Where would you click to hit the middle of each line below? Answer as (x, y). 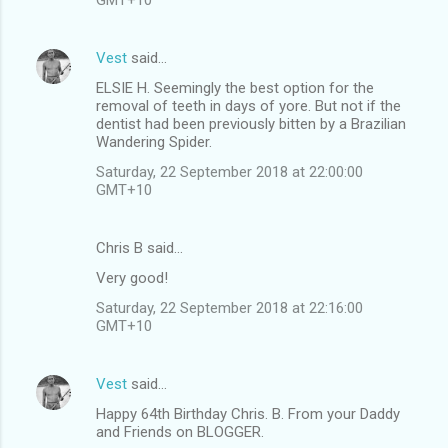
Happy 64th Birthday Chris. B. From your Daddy (248, 413)
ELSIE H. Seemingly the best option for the (235, 87)
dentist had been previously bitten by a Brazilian (251, 123)
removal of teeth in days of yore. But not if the (248, 105)
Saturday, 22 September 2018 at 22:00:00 (229, 171)
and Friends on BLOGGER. (180, 431)
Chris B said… (139, 247)
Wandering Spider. (154, 141)
